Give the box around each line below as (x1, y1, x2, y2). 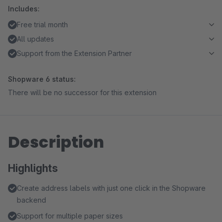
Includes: (8, 4, 40, 13)
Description (8, 131, 104, 153)
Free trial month (17, 20, 68, 29)
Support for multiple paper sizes (17, 212, 123, 220)
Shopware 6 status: (8, 75, 76, 83)
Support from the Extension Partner (17, 49, 132, 57)
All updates (17, 35, 54, 43)
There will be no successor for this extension (8, 88, 157, 97)
